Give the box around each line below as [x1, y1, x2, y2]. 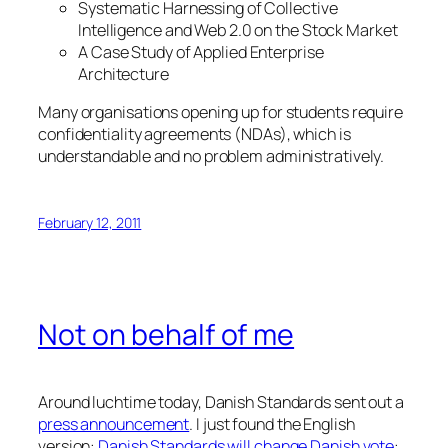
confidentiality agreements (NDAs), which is [38, 123, 351, 146]
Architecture [78, 62, 169, 85]
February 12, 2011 [38, 213, 142, 233]
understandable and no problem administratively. [38, 145, 385, 168]
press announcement [38, 412, 190, 435]
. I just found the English [189, 412, 355, 435]
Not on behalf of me [38, 314, 295, 354]
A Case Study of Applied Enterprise [78, 40, 324, 63]
